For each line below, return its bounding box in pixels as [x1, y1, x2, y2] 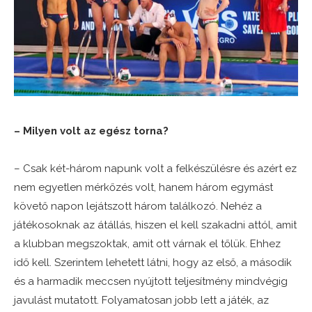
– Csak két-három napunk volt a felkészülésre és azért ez [14, 162, 297, 175]
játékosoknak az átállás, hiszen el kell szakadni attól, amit [14, 219, 297, 232]
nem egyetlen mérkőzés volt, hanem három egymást [14, 181, 273, 194]
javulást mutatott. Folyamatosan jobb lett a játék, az [14, 294, 269, 307]
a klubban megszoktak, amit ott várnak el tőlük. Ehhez [14, 237, 281, 251]
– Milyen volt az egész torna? [14, 125, 169, 138]
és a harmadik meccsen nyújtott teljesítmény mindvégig [14, 275, 288, 288]
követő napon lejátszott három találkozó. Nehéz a [14, 200, 262, 213]
